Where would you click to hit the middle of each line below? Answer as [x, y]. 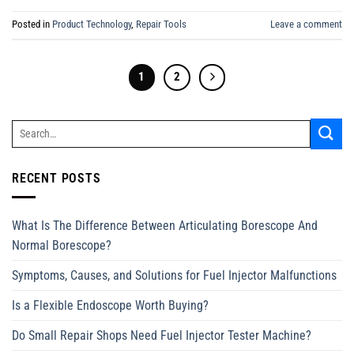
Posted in [32, 24]
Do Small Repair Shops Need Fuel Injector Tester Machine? [162, 336]
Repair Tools [161, 24]
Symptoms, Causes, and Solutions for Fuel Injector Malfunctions [174, 276]
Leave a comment [306, 24]
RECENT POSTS [56, 178]
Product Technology [92, 24]
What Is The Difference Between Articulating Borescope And [165, 226]
